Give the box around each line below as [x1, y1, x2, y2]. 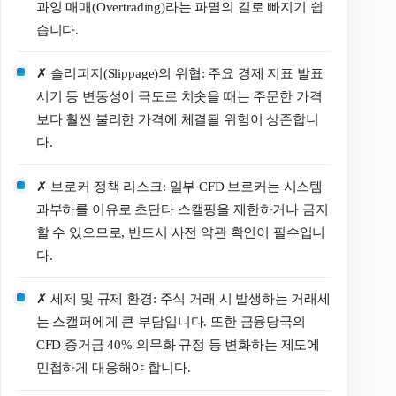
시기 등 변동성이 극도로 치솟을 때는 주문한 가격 [35, 89, 323, 104]
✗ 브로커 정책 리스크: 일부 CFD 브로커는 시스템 [35, 179, 324, 194]
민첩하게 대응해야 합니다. [35, 361, 191, 376]
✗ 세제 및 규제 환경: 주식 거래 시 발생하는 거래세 [35, 292, 331, 307]
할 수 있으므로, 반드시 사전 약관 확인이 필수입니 [35, 225, 326, 240]
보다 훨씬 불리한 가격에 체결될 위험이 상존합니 [35, 112, 319, 127]
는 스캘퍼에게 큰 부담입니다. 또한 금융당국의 [35, 315, 306, 330]
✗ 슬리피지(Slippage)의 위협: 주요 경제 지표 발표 [35, 66, 324, 81]
